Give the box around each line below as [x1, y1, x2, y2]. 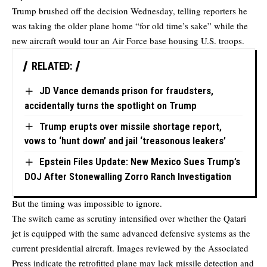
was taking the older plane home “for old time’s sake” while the [12, 20, 248, 32]
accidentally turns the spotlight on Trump [24, 99, 197, 111]
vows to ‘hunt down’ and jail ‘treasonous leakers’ [24, 135, 226, 147]
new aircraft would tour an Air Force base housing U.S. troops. [12, 35, 244, 47]
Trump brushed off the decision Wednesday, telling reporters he [12, 5, 247, 17]
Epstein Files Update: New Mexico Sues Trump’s [39, 156, 240, 168]
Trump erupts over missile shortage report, [39, 120, 222, 132]
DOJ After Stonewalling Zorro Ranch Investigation [24, 170, 231, 182]
